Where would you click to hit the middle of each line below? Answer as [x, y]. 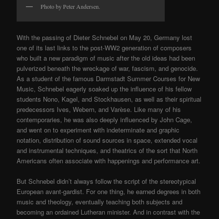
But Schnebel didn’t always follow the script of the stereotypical [107, 181]
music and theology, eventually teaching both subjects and [100, 201]
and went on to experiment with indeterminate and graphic [98, 130]
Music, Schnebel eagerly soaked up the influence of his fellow [104, 88]
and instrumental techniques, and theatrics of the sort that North [107, 150]
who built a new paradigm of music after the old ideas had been [106, 58]
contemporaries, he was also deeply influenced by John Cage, [105, 119]
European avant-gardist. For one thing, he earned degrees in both [109, 191]
